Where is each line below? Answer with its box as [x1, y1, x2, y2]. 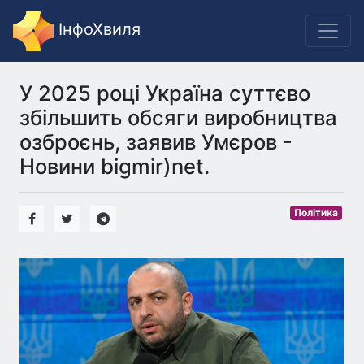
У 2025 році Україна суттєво [19, 80, 310, 106]
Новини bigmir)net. [19, 154, 210, 179]
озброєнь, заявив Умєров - [19, 129, 292, 154]
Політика [294, 206, 339, 219]
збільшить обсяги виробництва [19, 105, 337, 130]
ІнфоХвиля [54, 19, 141, 40]
